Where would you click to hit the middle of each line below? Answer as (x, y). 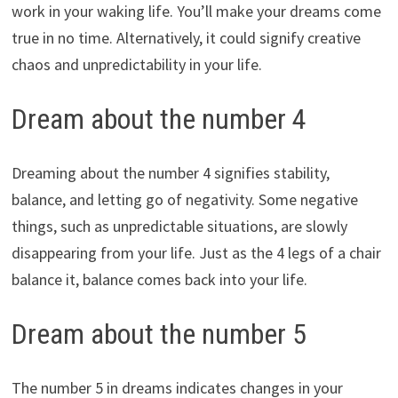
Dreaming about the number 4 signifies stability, (170, 173)
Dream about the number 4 (159, 119)
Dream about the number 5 (159, 334)
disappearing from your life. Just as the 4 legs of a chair (196, 253)
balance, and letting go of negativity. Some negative (184, 199)
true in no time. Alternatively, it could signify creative (186, 38)
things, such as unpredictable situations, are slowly (179, 226)
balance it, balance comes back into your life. (159, 279)
